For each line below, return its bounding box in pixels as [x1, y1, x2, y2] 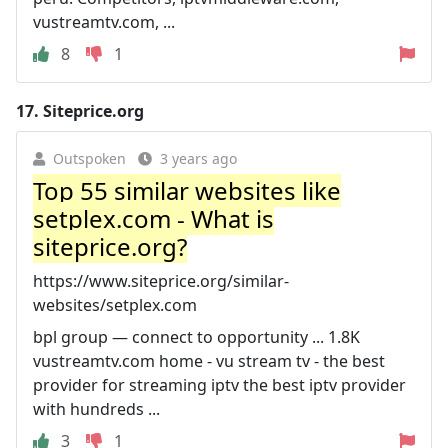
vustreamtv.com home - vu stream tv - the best [33, 350, 385, 372]
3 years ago [160, 149, 237, 168]
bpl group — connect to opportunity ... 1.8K [33, 326, 360, 348]
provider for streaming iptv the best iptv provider [33, 374, 406, 396]
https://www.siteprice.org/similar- [33, 270, 289, 292]
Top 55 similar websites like [33, 174, 341, 207]
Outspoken [53, 149, 126, 168]
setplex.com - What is [33, 202, 274, 235]
